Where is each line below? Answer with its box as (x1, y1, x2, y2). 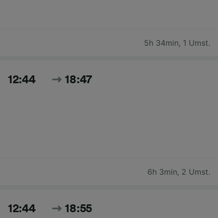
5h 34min (144, 37, 179, 48)
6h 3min (147, 166, 177, 177)
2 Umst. (182, 166, 210, 177)
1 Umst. (183, 37, 210, 48)
